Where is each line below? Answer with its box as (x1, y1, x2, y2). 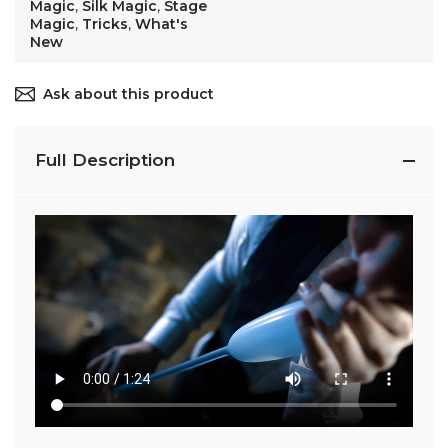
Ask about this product (43, 84, 214, 103)
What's (135, 14, 188, 33)
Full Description (35, 149, 175, 170)
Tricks (82, 14, 128, 33)
